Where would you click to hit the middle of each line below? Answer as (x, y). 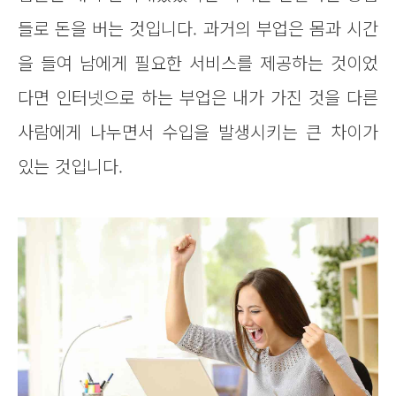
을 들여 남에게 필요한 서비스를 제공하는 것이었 (198, 62)
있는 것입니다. (70, 166)
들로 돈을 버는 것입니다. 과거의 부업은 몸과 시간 (198, 28)
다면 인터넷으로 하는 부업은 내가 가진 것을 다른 (198, 97)
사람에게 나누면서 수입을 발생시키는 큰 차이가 (198, 131)
